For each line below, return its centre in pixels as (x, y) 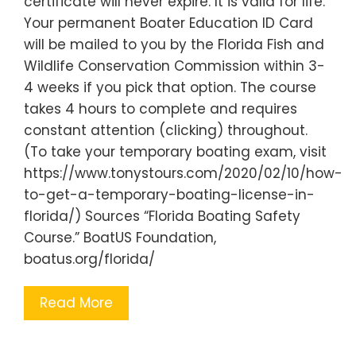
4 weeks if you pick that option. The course (170, 87)
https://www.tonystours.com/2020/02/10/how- (183, 173)
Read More (76, 302)
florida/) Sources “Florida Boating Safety (162, 216)
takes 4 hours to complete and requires (161, 108)
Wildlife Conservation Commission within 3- (174, 66)
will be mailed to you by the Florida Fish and (174, 44)
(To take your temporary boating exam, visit (175, 151)
